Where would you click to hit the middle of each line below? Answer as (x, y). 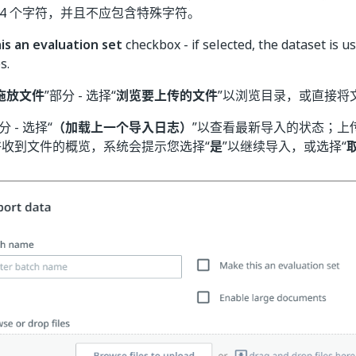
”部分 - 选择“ (80, 95)
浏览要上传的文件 (167, 95)
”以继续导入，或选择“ (284, 146)
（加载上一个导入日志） (122, 127)
